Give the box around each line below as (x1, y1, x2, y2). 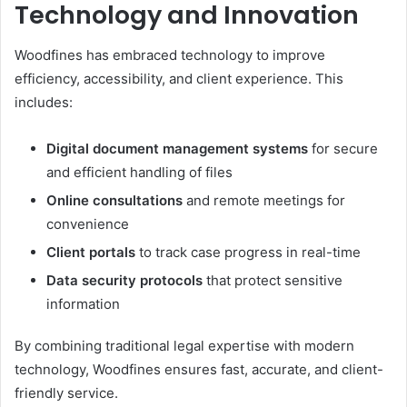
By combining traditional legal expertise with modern (15, 337, 354, 354)
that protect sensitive (203, 272, 342, 289)
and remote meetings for (183, 192, 345, 209)
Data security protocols (46, 272, 203, 289)
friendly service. (15, 384, 118, 402)
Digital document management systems (46, 140, 308, 157)
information (46, 295, 120, 313)
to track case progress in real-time (135, 243, 361, 261)
